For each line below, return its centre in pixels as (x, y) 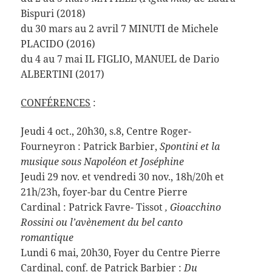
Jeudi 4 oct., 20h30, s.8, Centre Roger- (106, 131)
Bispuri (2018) (53, 13)
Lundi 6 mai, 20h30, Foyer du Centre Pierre (121, 253)
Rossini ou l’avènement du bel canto (102, 223)
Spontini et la (190, 147)
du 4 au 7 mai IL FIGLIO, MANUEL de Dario (120, 59)
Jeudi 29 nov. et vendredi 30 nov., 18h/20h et (123, 177)
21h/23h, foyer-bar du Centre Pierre (104, 192)
